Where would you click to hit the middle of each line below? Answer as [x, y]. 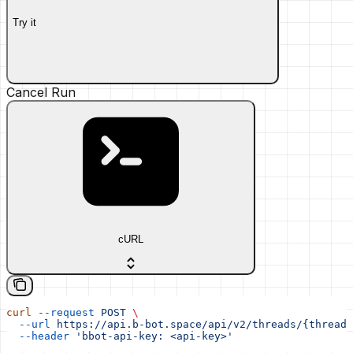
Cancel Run [41, 93]
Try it [24, 22]
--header [38, 336]
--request [63, 312]
